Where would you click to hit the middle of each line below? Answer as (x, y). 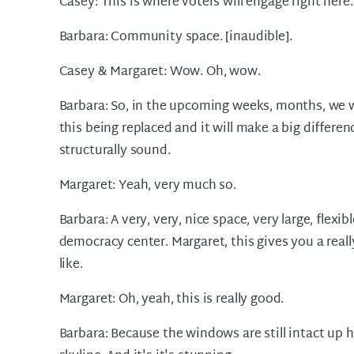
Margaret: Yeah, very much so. (148, 186)
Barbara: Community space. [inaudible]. (175, 38)
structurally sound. (115, 151)
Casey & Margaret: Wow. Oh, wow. (160, 72)
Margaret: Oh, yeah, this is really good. (171, 300)
